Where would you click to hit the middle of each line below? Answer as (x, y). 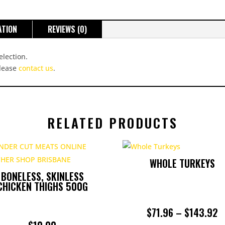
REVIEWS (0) (67, 29)
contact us (36, 68)
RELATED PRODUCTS (113, 123)
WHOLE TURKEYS (183, 163)
